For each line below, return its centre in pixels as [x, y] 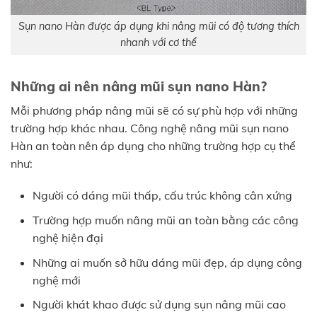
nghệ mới [56, 280]
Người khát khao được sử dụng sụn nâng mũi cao [159, 305]
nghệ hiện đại [68, 238]
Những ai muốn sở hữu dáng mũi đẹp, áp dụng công [167, 262]
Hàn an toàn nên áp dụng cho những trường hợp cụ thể [153, 145]
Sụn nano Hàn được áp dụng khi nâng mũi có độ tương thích [158, 27]
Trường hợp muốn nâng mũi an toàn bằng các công [165, 220]
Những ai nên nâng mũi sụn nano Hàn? [139, 87]
